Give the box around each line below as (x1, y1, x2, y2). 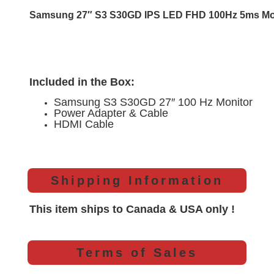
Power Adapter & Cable (54, 106, 168, 119)
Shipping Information (51, 173, 223, 187)
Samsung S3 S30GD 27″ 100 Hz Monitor (54, 95, 253, 108)
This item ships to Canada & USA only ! (29, 202, 235, 215)
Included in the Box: (29, 76, 135, 89)
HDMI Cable (54, 117, 114, 130)
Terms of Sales (76, 246, 198, 260)
